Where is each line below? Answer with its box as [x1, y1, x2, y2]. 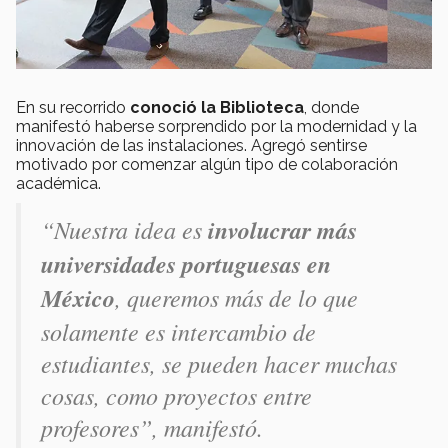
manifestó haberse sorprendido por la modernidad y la [16, 117, 417, 137]
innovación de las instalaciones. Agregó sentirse [16, 136, 367, 156]
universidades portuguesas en [41, 247, 331, 282]
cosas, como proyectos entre [41, 379, 312, 412]
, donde [304, 98, 359, 118]
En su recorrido [16, 98, 130, 118]
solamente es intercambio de [41, 315, 316, 348]
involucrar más [202, 213, 357, 248]
